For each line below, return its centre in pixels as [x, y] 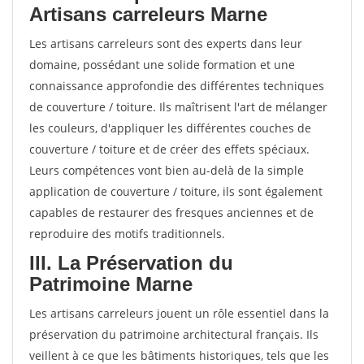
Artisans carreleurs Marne [148, 14]
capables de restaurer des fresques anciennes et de [171, 212]
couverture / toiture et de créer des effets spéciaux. [169, 149]
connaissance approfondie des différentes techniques [177, 86]
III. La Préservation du [131, 263]
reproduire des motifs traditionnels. [127, 234]
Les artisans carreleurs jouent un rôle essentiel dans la [179, 313]
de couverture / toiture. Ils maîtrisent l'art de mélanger [178, 107]
